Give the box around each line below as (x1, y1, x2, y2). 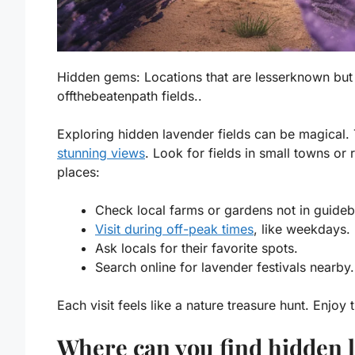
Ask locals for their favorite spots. (95, 239, 298, 256)
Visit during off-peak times (95, 220, 254, 237)
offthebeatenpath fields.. (57, 87, 202, 104)
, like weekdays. (254, 220, 350, 237)
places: (57, 163, 100, 180)
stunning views (57, 144, 145, 161)
